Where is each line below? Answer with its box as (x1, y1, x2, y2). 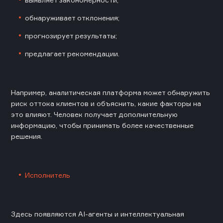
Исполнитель (25, 170, 72, 179)
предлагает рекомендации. (25, 49, 119, 58)
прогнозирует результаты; (25, 31, 117, 40)
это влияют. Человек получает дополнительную (11, 110, 178, 118)
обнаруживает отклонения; (25, 13, 119, 22)
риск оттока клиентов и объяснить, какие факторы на (11, 99, 201, 108)
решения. (11, 131, 42, 140)
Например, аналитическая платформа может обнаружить (11, 88, 210, 97)
